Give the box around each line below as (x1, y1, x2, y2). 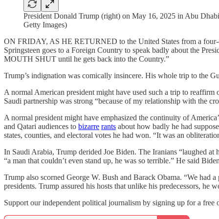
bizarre (78, 122, 99, 131)
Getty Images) (23, 21, 67, 29)
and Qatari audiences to (4, 122, 78, 131)
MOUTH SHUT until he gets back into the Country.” (4, 55, 169, 63)
